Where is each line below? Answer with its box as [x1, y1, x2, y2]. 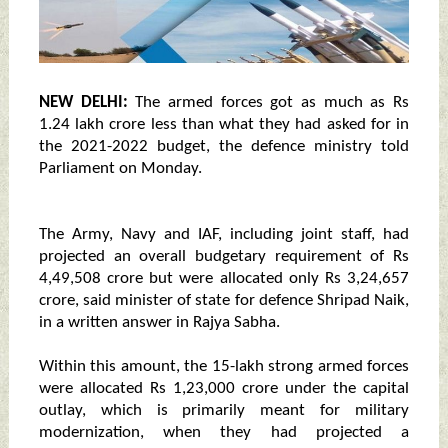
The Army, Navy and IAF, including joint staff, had [38, 226, 410, 244]
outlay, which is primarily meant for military [38, 402, 410, 420]
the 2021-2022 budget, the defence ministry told [38, 138, 410, 156]
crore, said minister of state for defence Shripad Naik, [38, 292, 410, 310]
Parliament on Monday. [38, 160, 202, 178]
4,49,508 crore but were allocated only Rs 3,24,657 [38, 270, 410, 288]
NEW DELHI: [38, 94, 136, 112]
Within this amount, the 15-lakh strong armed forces [38, 358, 410, 376]
